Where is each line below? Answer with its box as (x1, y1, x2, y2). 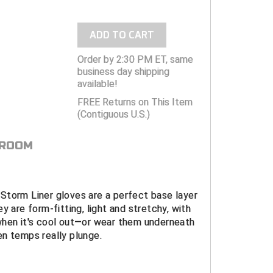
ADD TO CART (89, 29, 154, 42)
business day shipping (77, 66, 169, 78)
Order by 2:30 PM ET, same (77, 54, 193, 66)
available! (77, 78, 118, 90)
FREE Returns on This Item (77, 96, 193, 108)
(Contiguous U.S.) (77, 108, 150, 121)
